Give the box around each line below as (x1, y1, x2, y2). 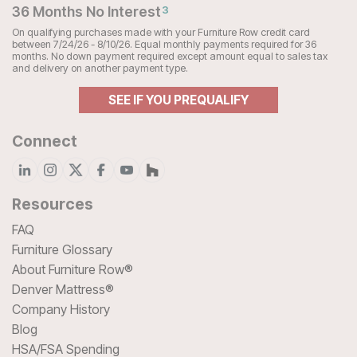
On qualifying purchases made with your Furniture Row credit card (12, 25, 310, 38)
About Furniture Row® (12, 261, 133, 277)
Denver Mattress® (12, 280, 114, 297)
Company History (12, 300, 110, 317)
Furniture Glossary (12, 241, 112, 257)
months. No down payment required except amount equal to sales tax (12, 49, 328, 62)
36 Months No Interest (12, 2, 161, 20)
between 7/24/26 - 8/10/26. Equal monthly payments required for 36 (12, 37, 316, 50)
